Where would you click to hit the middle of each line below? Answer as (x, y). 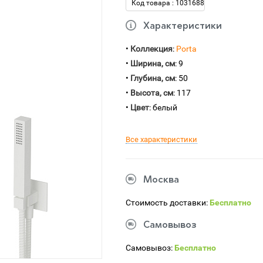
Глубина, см (153, 78)
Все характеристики (161, 139)
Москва (161, 180)
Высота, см (152, 93)
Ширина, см (153, 63)
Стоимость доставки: (168, 203)
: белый (163, 107)
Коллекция (151, 49)
